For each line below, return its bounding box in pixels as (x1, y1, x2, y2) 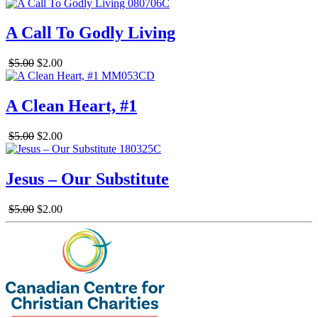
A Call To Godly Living (6, 23, 175, 43)
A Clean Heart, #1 (6, 97, 137, 116)
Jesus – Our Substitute (6, 170, 169, 189)
